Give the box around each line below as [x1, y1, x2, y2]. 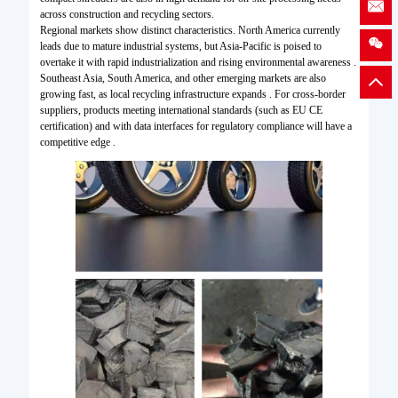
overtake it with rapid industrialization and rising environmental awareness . [39, 56, 356, 69]
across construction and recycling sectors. [39, 8, 214, 21]
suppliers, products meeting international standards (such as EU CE [39, 104, 322, 117]
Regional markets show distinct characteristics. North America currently [39, 24, 340, 37]
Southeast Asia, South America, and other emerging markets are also [39, 72, 326, 85]
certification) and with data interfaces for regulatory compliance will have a [39, 120, 352, 133]
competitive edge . [39, 136, 115, 149]
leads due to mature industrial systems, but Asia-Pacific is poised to [39, 40, 322, 53]
